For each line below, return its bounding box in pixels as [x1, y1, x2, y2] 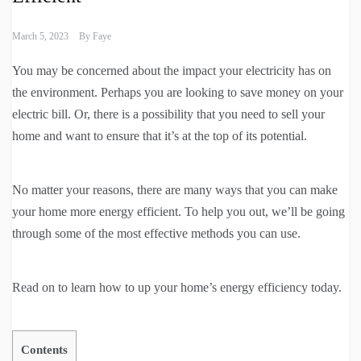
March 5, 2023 [12, 31, 68, 43]
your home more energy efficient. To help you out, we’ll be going [12, 205, 345, 219]
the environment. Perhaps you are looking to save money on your [12, 85, 343, 100]
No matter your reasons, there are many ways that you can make [12, 183, 338, 197]
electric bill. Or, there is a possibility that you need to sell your [12, 107, 325, 122]
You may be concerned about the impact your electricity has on [12, 64, 331, 78]
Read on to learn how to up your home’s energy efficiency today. [12, 280, 342, 295]
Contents [21, 342, 68, 357]
